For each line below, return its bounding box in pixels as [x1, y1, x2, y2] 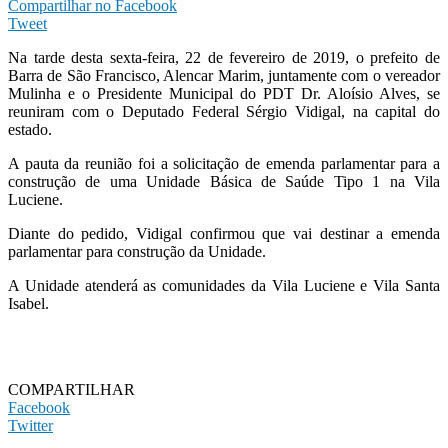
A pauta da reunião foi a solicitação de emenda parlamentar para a [8, 154, 440, 172]
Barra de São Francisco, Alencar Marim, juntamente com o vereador [8, 66, 440, 84]
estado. [8, 120, 52, 138]
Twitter [8, 416, 53, 434]
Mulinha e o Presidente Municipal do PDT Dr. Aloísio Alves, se [8, 84, 440, 102]
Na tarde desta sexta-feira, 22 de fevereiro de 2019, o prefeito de [8, 48, 440, 66]
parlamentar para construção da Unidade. [8, 242, 266, 260]
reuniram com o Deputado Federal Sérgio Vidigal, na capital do [8, 102, 440, 120]
